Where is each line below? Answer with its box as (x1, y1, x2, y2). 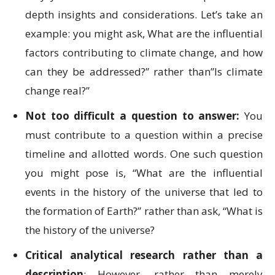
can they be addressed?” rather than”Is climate (25, 64, 263, 79)
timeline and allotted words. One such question (25, 147, 263, 161)
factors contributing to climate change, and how (25, 45, 263, 60)
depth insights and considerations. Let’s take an (25, 7, 263, 22)
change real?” (25, 83, 90, 98)
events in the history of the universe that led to (25, 185, 263, 199)
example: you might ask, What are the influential (25, 26, 263, 41)
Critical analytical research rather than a (25, 248, 263, 263)
